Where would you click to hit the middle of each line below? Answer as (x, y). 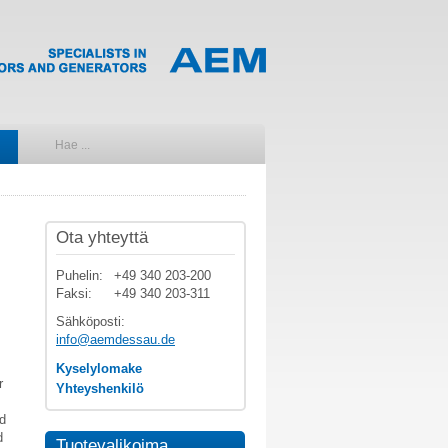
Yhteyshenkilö (100, 388)
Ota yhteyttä (102, 237)
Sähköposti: (90, 321)
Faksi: (74, 293)
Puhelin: (79, 275)
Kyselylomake (99, 368)
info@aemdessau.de (115, 339)
